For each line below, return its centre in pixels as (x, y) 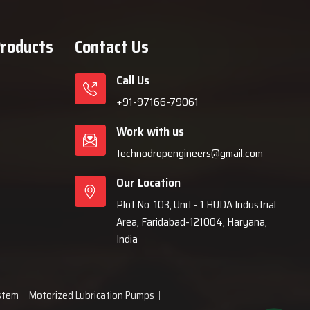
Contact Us (111, 47)
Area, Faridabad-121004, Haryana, (191, 222)
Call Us (133, 80)
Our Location (148, 183)
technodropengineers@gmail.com (189, 153)
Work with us (150, 131)
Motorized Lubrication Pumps (92, 295)
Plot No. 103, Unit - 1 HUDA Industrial (196, 204)
